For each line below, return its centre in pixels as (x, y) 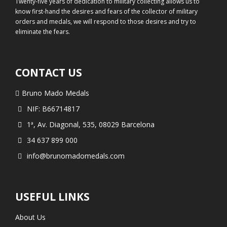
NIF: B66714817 (53, 109)
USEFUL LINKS (52, 197)
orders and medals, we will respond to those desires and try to (106, 22)
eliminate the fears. (43, 32)
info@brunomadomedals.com (75, 156)
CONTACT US (49, 73)
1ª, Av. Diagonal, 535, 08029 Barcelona (90, 125)
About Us (30, 217)
